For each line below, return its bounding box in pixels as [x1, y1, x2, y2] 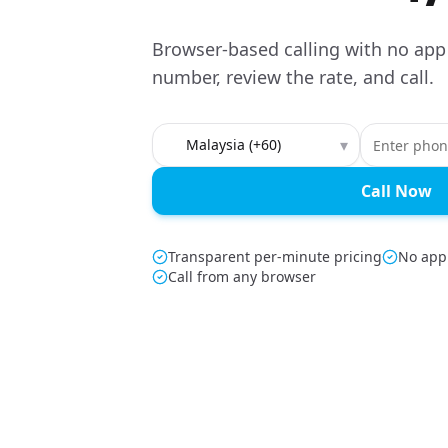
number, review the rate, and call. [152, 65, 434, 89]
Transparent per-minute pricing [168, 247, 382, 266]
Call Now [360, 180, 432, 202]
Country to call [151, 123, 261, 145]
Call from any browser [168, 267, 316, 286]
